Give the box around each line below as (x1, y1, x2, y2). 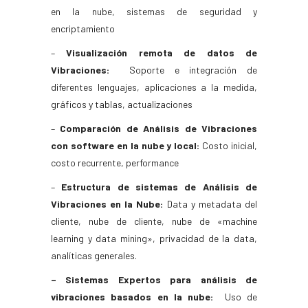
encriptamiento (51, 23, 115, 34)
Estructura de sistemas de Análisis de (61, 181, 258, 192)
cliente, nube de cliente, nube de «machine (51, 215, 257, 227)
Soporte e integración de (109, 64, 257, 76)
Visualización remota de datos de (66, 47, 258, 58)
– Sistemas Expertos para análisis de (51, 274, 257, 285)
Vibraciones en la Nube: (51, 198, 164, 210)
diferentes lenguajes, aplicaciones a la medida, (51, 81, 257, 93)
